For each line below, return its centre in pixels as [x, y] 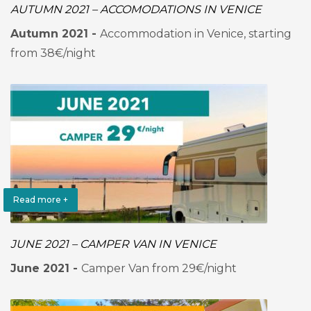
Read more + [41, 200]
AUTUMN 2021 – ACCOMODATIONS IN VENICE [136, 9]
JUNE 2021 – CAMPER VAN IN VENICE [114, 244]
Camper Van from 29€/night [159, 268]
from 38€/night [53, 53]
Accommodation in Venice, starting [196, 34]
